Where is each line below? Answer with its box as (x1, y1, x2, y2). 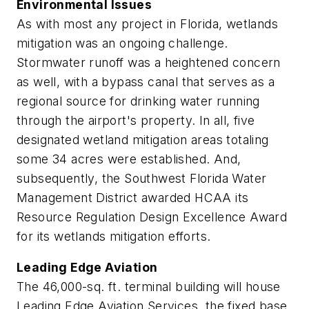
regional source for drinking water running (17, 93, 260, 108)
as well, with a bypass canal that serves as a (17, 74, 275, 89)
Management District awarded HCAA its (17, 190, 249, 205)
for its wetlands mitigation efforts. (17, 228, 211, 243)
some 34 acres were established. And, (17, 151, 241, 166)
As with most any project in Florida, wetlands (17, 16, 278, 31)
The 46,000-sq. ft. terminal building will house (17, 279, 281, 295)
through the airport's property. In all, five (17, 112, 255, 128)
